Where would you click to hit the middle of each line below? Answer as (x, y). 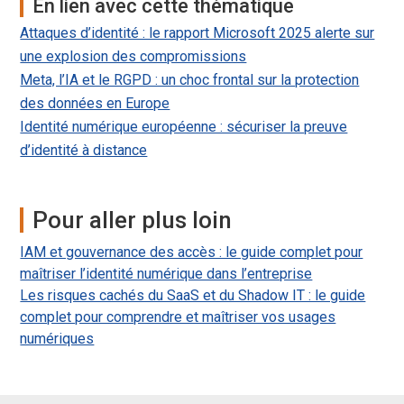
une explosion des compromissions (133, 57)
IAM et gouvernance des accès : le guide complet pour (192, 252)
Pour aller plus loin (133, 220)
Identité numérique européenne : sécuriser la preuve (184, 127)
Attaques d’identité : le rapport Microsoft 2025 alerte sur (197, 33)
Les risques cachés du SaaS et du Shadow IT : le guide (193, 296)
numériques (57, 339)
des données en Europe (95, 104)
